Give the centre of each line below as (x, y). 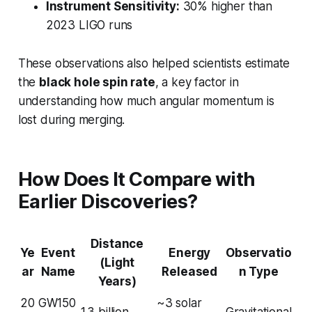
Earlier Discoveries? (108, 202)
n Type (258, 272)
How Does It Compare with (136, 180)
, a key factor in (197, 83)
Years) (117, 282)
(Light (117, 263)
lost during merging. (71, 120)
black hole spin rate (97, 83)
